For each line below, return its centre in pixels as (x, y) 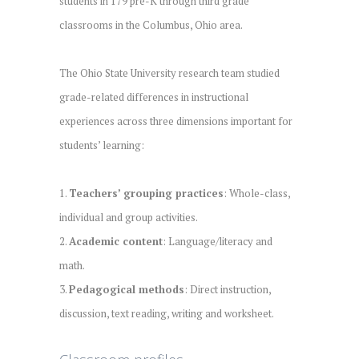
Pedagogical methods (127, 289)
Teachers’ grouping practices (146, 193)
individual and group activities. (129, 217)
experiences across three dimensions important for (176, 121)
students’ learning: (102, 145)
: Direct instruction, (228, 289)
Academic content (116, 241)
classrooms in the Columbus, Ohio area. (151, 24)
